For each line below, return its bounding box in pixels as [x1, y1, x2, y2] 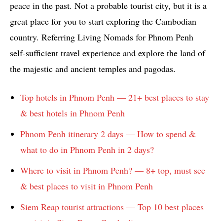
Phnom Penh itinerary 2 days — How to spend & [20, 128, 196, 140]
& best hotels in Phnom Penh [20, 107, 125, 119]
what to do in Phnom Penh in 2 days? [20, 144, 154, 156]
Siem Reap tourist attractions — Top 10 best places [20, 201, 204, 213]
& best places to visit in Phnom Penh [20, 180, 153, 192]
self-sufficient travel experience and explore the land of [10, 47, 205, 59]
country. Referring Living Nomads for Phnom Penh [10, 31, 193, 43]
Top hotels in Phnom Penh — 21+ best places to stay [20, 91, 209, 104]
